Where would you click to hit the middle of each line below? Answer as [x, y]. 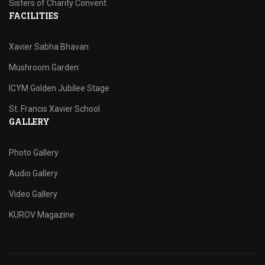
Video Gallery [33, 194]
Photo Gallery [34, 153]
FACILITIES [34, 16]
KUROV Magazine [42, 215]
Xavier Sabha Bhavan [49, 47]
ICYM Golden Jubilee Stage [59, 88]
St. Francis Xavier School [54, 109]
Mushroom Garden [44, 67]
